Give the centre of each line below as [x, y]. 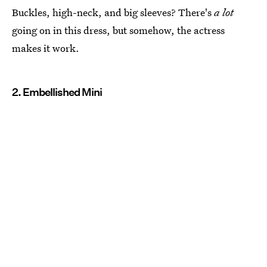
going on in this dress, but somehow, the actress [118, 30]
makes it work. [46, 48]
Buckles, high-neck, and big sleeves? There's [113, 13]
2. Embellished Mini [57, 92]
